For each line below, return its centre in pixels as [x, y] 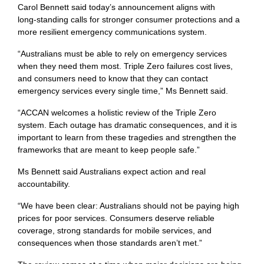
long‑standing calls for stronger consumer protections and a [129, 20]
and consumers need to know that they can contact [113, 79]
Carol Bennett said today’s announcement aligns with [116, 7]
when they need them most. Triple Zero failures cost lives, [125, 66]
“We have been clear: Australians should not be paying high [128, 206]
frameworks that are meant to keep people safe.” [109, 150]
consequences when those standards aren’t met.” [110, 243]
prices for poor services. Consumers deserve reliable [116, 218]
